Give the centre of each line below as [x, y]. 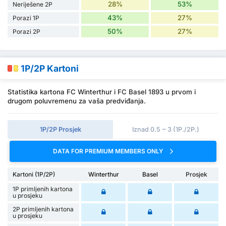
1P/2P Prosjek [60, 130]
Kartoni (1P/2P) [34, 174]
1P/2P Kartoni [50, 69]
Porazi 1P [26, 18]
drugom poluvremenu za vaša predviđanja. [77, 101]
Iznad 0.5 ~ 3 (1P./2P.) [166, 130]
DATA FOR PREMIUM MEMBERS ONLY [109, 151]
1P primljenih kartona [43, 189]
